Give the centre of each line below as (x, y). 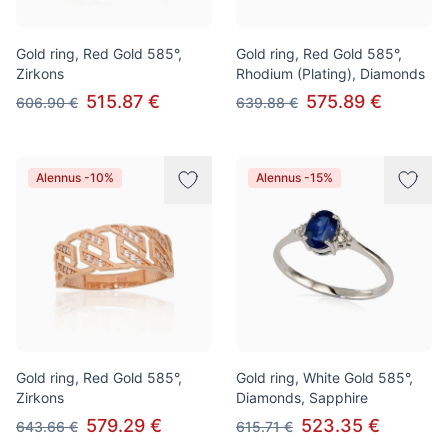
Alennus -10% (75, 177)
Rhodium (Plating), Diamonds (330, 73)
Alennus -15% (294, 177)
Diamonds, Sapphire (302, 397)
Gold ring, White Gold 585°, (324, 377)
